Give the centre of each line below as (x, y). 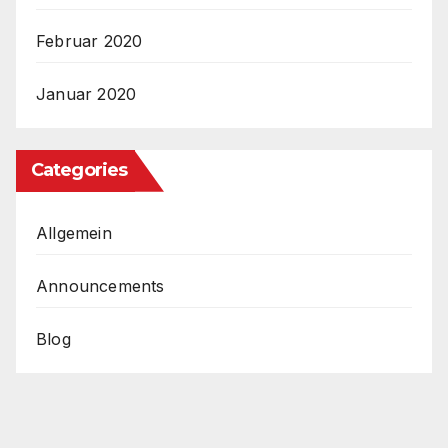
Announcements (100, 285)
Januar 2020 (86, 94)
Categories (79, 169)
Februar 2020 (89, 41)
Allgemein (74, 232)
